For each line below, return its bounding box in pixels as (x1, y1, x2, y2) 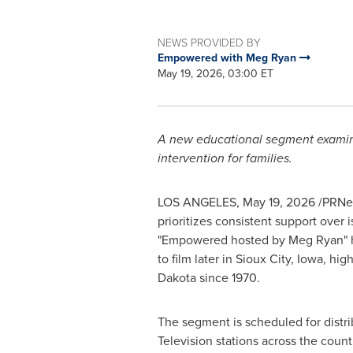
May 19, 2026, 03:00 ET (157, 65, 273, 82)
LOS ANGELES (157, 193, 236, 211)
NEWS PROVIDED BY (157, 35, 261, 50)
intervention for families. (157, 149, 292, 167)
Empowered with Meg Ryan (157, 50, 299, 66)
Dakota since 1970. (157, 269, 260, 287)
